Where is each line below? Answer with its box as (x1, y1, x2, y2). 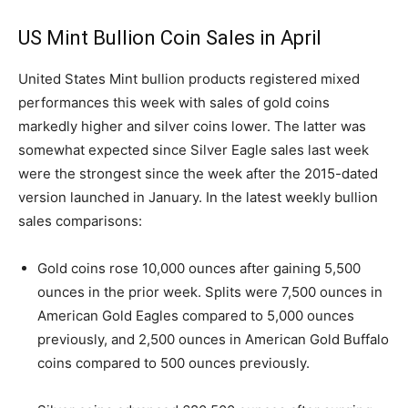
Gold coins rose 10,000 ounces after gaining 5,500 (37, 259, 361, 277)
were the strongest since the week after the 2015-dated (18, 164, 378, 182)
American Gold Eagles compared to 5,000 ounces (37, 306, 354, 324)
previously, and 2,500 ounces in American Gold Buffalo (37, 330, 389, 348)
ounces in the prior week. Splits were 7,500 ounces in (37, 282, 382, 301)
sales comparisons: (18, 211, 142, 229)
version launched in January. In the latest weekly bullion (18, 188, 378, 206)
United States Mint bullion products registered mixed (18, 69, 360, 87)
